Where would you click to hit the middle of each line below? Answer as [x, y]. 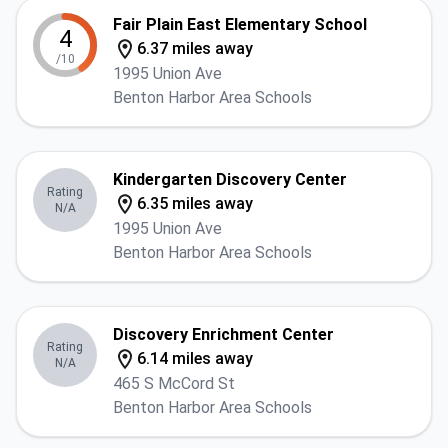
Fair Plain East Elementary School [240, 24]
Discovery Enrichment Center [223, 334]
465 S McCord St [174, 383]
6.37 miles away [195, 48]
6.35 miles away [195, 203]
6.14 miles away [195, 358]
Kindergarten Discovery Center [230, 179]
